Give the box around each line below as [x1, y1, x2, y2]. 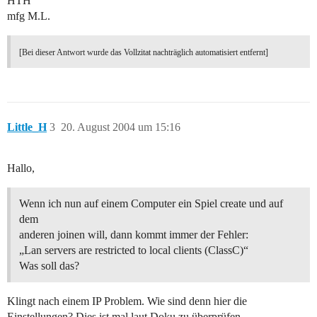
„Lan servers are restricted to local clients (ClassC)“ [19, 244, 248, 257]
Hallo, [7, 162, 35, 175]
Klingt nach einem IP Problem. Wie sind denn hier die [7, 295, 247, 308]
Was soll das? [19, 260, 79, 272]
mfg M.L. [7, 10, 50, 23]
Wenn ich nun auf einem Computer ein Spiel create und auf [19, 197, 283, 210]
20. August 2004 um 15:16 [61, 121, 180, 134]
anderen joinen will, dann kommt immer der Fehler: [19, 229, 248, 241]
